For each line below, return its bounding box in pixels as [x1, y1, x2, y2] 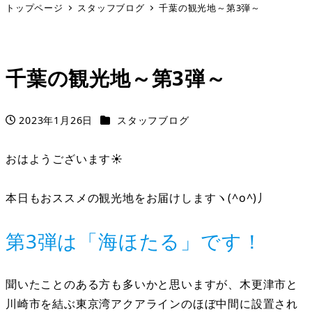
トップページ [6, 1, 63, 15]
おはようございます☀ [6, 150, 123, 166]
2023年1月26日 [19, 113, 93, 127]
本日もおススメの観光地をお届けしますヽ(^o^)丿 [6, 190, 269, 206]
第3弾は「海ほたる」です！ [6, 228, 263, 255]
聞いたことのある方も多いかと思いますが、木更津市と [6, 276, 298, 292]
